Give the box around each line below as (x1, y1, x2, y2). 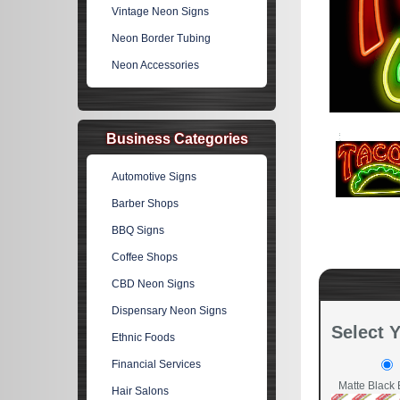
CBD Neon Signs (112, 278, 196, 290)
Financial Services (112, 358, 202, 371)
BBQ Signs (112, 224, 165, 237)
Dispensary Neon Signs (112, 304, 228, 317)
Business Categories (105, 131, 248, 146)
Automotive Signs (112, 171, 197, 183)
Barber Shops (112, 197, 179, 210)
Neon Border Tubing (112, 32, 212, 45)
